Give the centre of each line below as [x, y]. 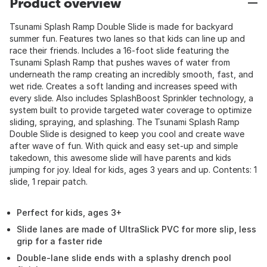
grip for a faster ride [60, 241]
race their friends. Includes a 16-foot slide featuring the [119, 50]
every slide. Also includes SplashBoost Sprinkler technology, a [131, 98]
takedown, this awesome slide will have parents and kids [120, 158]
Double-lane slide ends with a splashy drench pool [124, 258]
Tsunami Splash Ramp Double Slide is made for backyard [121, 27]
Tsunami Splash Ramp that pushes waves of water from [120, 62]
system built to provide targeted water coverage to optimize [131, 110]
